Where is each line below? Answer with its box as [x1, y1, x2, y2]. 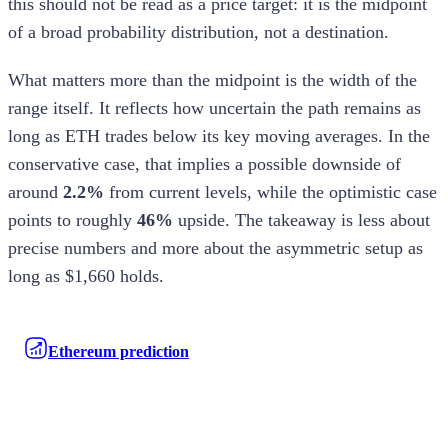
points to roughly [8, 209, 137, 230]
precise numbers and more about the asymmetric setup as [8, 237, 423, 258]
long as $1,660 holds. [8, 265, 164, 286]
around [8, 181, 63, 202]
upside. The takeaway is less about [173, 209, 430, 230]
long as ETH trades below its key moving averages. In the [8, 125, 430, 146]
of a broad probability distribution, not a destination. [8, 21, 389, 42]
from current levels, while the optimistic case [104, 181, 437, 202]
